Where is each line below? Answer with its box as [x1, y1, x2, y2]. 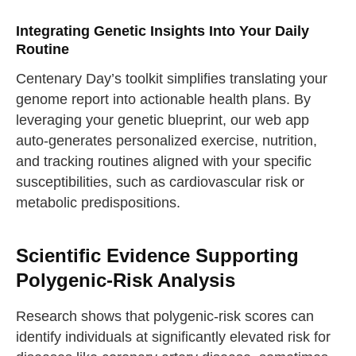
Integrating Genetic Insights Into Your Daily [15, 23, 309, 40]
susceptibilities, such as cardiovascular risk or [15, 174, 304, 190]
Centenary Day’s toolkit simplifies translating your [15, 71, 327, 87]
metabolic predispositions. [15, 195, 180, 211]
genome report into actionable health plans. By [15, 91, 311, 107]
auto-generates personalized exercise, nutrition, [15, 133, 317, 149]
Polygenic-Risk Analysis [15, 270, 235, 292]
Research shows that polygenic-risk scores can [15, 308, 314, 325]
